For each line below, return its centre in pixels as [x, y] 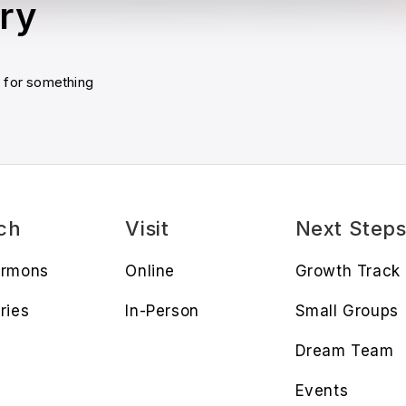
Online [150, 271]
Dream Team [344, 351]
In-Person [162, 311]
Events [322, 391]
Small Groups [347, 311]
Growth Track [348, 271]
